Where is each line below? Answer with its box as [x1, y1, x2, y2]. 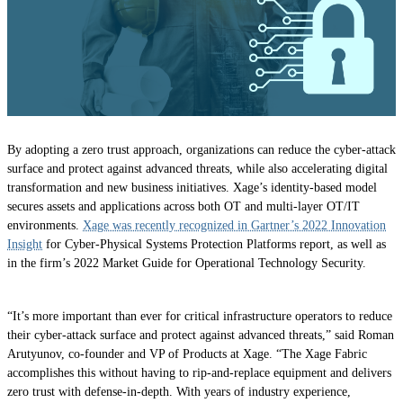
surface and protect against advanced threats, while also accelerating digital [7, 161, 388, 175]
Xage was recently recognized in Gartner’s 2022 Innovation [83, 218, 386, 232]
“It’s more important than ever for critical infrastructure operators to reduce [7, 309, 392, 324]
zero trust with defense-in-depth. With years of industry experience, [7, 385, 351, 399]
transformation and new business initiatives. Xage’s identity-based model [7, 180, 377, 194]
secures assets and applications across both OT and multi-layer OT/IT [7, 199, 360, 213]
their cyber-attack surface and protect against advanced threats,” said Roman [7, 328, 394, 343]
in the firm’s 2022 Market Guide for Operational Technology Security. [7, 255, 366, 270]
